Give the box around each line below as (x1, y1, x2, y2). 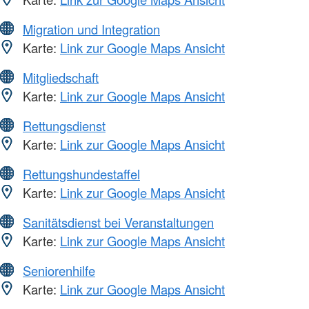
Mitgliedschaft (23, 68, 99, 86)
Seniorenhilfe (23, 261, 95, 279)
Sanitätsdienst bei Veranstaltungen (23, 212, 214, 231)
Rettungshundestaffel (23, 164, 140, 183)
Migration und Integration (23, 19, 160, 38)
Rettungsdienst (23, 116, 106, 134)
